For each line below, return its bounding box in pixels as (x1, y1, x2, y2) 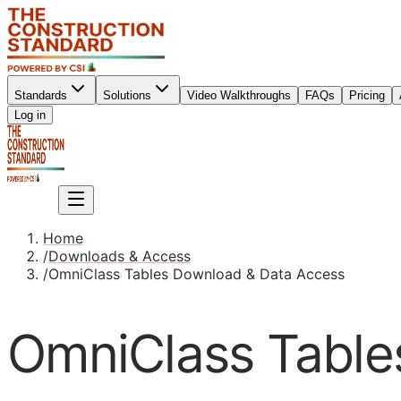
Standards (14, 89, 67, 102)
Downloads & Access (48, 247, 191, 265)
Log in (14, 108, 46, 122)
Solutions (103, 89, 151, 102)
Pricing (349, 89, 385, 102)
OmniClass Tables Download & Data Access (48, 265, 345, 283)
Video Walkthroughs (187, 89, 291, 102)
